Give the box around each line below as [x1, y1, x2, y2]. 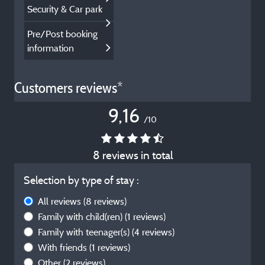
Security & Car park [27, 3, 102, 15]
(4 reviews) [132, 226, 174, 238]
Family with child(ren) [38, 211, 125, 222]
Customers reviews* [14, 79, 123, 97]
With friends [38, 241, 89, 253]
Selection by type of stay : [24, 173, 139, 187]
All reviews [38, 195, 83, 207]
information [27, 42, 74, 54]
